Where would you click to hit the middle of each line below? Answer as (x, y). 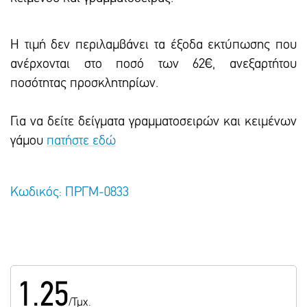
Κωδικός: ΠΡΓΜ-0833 (70, 193)
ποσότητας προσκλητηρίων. (84, 84)
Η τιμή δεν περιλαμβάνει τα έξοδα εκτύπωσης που (153, 46)
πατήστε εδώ (81, 142)
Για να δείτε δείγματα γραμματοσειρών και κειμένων (153, 122)
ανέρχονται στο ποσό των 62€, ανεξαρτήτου (153, 65)
